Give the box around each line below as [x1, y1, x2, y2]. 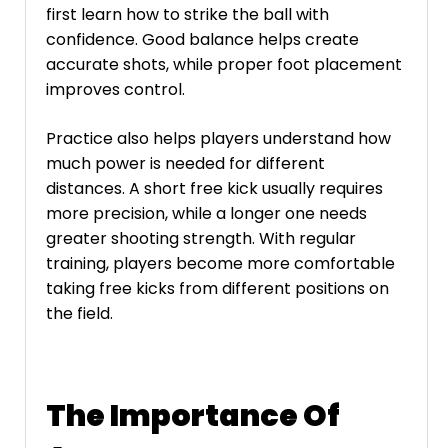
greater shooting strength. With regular [46, 226, 356, 250]
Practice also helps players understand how [46, 126, 391, 150]
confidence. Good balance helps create [46, 27, 359, 51]
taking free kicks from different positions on [46, 276, 389, 300]
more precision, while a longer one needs [46, 201, 367, 225]
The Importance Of [46, 394, 340, 437]
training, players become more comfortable [46, 251, 395, 275]
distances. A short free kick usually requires [46, 176, 383, 200]
